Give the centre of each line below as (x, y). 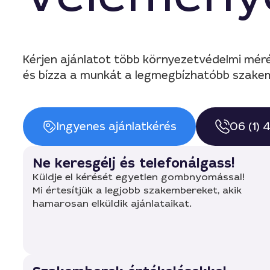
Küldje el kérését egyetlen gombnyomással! (139, 177)
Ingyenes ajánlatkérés (117, 127)
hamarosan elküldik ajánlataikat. (112, 203)
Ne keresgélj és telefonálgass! (133, 163)
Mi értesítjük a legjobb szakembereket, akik (137, 190)
